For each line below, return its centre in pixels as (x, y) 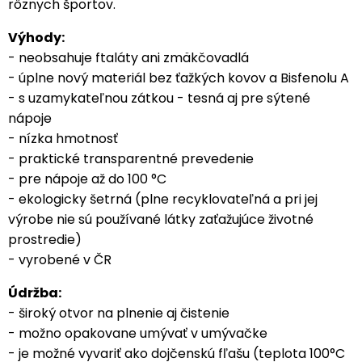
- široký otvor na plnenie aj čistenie (119, 314)
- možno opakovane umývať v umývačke (138, 334)
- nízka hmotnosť (63, 139)
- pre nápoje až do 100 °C (87, 179)
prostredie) (45, 240)
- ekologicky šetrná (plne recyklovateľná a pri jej (163, 200)
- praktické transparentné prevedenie (131, 159)
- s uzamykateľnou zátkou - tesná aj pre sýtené (159, 99)
